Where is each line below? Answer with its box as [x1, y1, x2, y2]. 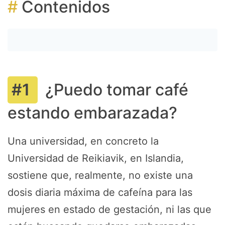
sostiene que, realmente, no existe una [8, 169, 193, 181]
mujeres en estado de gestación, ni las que [8, 203, 211, 215]
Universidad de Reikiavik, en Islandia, [8, 152, 184, 164]
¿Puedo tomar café [45, 80, 188, 99]
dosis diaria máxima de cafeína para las [8, 186, 192, 198]
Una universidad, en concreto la [8, 135, 162, 147]
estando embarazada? [8, 103, 177, 123]
